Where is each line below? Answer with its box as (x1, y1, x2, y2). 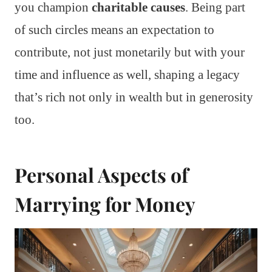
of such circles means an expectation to (15, 22, 214, 38)
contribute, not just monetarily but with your (15, 45, 245, 60)
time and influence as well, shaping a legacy (15, 67, 240, 83)
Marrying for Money (15, 191, 195, 217)
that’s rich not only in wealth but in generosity (15, 90, 253, 105)
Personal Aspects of (15, 161, 188, 188)
